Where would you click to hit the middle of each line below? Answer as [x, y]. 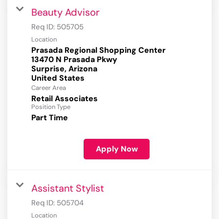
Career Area [49, 88]
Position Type [51, 107]
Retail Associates [65, 99]
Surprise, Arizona [64, 69]
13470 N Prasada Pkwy [74, 60]
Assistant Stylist [68, 188]
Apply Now [117, 149]
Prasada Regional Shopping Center [99, 50]
